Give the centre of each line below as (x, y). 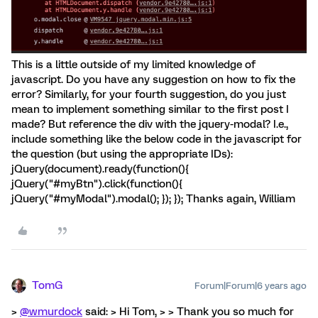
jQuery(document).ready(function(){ (100, 169)
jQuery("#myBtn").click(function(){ (97, 183)
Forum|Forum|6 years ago (251, 285)
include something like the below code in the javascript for (157, 139)
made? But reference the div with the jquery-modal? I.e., (150, 124)
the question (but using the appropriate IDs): (122, 154)
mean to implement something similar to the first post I (150, 109)
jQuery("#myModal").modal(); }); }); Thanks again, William (153, 198)
